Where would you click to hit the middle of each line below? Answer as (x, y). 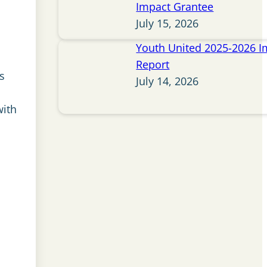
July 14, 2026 (167, 81)
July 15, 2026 (167, 24)
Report (153, 65)
